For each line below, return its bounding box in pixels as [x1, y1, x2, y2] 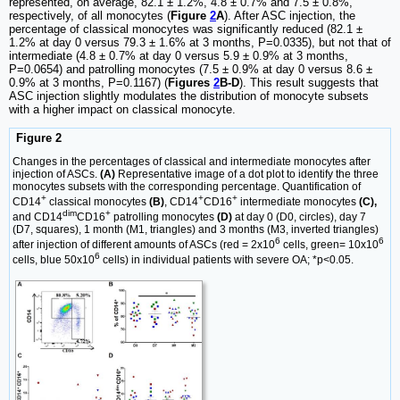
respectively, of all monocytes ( [9, 8, 171, 22]
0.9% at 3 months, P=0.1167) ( [9, 75, 168, 89]
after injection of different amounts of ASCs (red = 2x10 [12, 238, 275, 252]
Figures [168, 75, 213, 89]
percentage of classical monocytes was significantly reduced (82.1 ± [9, 21, 362, 36]
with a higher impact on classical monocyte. [9, 102, 236, 116]
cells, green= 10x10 [280, 238, 379, 252]
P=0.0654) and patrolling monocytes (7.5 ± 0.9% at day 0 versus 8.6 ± [9, 62, 372, 76]
